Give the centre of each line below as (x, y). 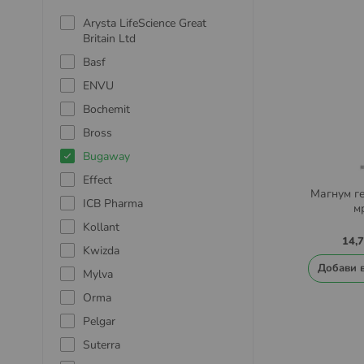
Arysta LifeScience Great (145, 23)
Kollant (101, 227)
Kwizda (101, 251)
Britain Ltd (109, 39)
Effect (97, 180)
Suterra (102, 345)
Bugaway (106, 156)
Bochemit (106, 109)
